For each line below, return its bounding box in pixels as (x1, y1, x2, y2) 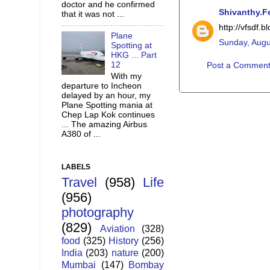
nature (111, 247, 139, 259)
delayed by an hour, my (61, 90, 151, 100)
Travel (61, 175, 97, 190)
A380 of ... (61, 129, 101, 139)
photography (61, 205, 134, 221)
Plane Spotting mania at (61, 100, 152, 110)
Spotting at (111, 41, 152, 51)
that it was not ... (61, 10, 124, 19)
